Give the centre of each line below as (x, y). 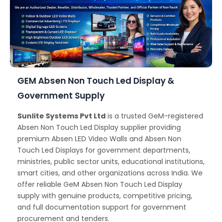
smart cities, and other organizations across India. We (110, 173)
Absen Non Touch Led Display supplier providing (99, 128)
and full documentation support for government (102, 207)
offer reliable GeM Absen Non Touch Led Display (100, 185)
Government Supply (61, 96)
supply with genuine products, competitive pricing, (105, 196)
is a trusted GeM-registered (154, 116)
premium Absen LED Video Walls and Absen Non (99, 139)
